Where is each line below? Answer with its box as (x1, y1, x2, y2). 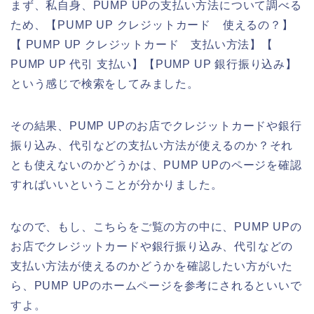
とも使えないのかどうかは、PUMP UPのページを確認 (11, 159, 302, 172)
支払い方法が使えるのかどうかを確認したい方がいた (11, 260, 294, 273)
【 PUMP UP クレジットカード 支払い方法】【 (11, 39, 273, 51)
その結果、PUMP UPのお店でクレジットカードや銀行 (11, 120, 302, 132)
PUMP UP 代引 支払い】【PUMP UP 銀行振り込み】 (11, 58, 297, 71)
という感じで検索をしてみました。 (11, 78, 199, 90)
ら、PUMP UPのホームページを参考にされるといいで (11, 280, 302, 292)
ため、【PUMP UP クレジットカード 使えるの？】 (11, 19, 294, 32)
